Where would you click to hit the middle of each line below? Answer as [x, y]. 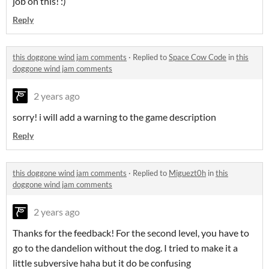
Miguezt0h [187, 173]
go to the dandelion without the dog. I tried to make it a [125, 248]
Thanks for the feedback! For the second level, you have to [131, 233]
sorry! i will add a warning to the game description [115, 117]
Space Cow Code [198, 57]
